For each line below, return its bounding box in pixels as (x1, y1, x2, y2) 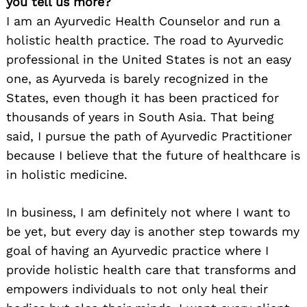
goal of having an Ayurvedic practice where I (6, 243, 269, 258)
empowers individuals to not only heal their (6, 282, 268, 297)
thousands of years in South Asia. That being (6, 110, 274, 125)
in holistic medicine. (6, 167, 127, 182)
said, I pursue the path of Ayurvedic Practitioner (6, 129, 292, 144)
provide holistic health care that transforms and (6, 262, 296, 278)
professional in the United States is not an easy (6, 52, 291, 67)
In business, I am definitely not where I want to (6, 205, 291, 220)
